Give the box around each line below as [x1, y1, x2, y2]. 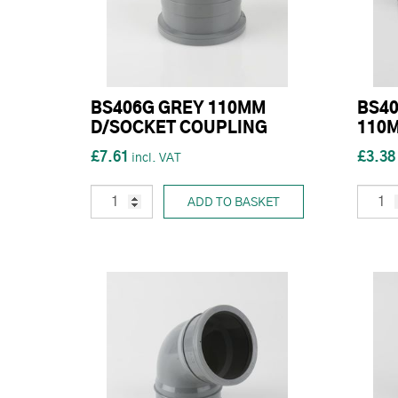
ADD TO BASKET [187, 195, 280, 209]
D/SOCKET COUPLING [91, 120, 267, 137]
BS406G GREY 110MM [91, 100, 266, 117]
